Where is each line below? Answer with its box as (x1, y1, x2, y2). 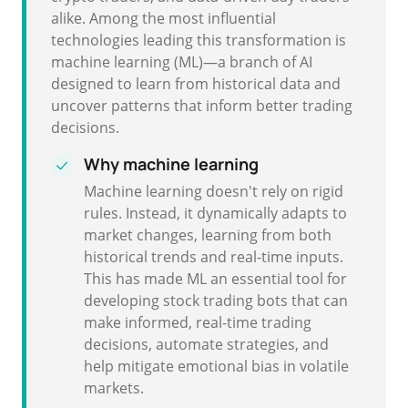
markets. (84, 378, 144, 398)
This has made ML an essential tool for (84, 269, 347, 289)
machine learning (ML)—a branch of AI (51, 52, 312, 72)
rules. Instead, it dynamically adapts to (84, 203, 347, 223)
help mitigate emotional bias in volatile (84, 356, 349, 376)
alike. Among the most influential (51, 8, 276, 28)
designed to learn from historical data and (51, 74, 341, 94)
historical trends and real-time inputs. (84, 247, 343, 267)
